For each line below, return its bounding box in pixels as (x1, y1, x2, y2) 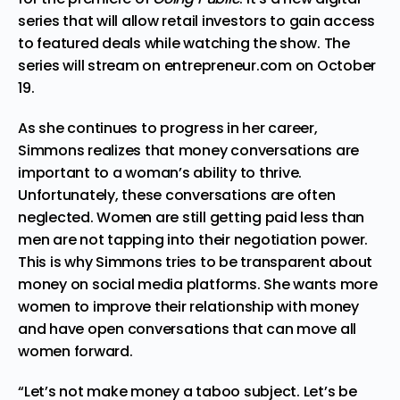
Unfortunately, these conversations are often (18, 184, 336, 205)
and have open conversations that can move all (18, 318, 357, 339)
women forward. (18, 340, 133, 362)
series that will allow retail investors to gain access (18, 10, 376, 31)
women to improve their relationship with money (18, 296, 359, 317)
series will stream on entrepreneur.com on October (18, 54, 377, 76)
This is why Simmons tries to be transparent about (18, 251, 373, 272)
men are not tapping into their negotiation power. (18, 229, 369, 250)
